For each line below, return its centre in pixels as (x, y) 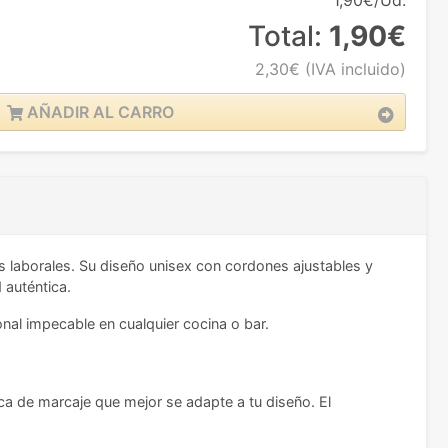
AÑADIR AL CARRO (98, 112)
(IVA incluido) (353, 69)
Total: (288, 36)
